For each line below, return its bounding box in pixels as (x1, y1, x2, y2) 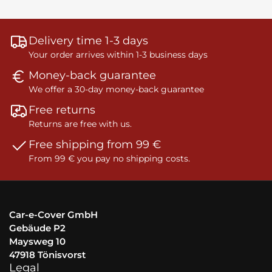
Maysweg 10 (9, 235, 66, 247)
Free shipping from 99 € (29, 138, 161, 152)
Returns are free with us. (29, 118, 132, 130)
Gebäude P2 (9, 222, 66, 234)
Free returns (29, 103, 95, 117)
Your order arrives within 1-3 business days (29, 49, 208, 61)
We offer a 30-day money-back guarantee (29, 84, 204, 95)
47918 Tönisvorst (9, 248, 86, 260)
